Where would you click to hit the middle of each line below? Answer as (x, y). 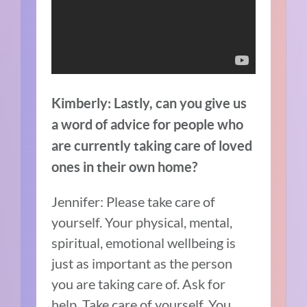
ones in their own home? (125, 167)
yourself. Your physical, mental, (142, 222)
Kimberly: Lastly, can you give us (149, 103)
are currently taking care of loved (152, 146)
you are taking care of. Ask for (139, 284)
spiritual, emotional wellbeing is (144, 243)
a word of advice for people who (148, 125)
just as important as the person (142, 263)
